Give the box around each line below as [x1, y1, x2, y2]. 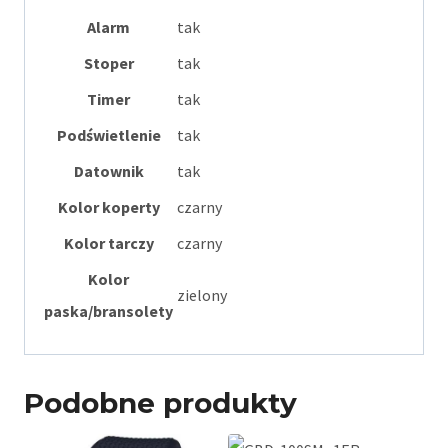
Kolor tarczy [63, 233, 154, 254]
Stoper [83, 53, 134, 74]
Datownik [73, 161, 144, 182]
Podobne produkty [24, 386, 297, 421]
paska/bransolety [44, 301, 173, 322]
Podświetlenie [56, 125, 161, 146]
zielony [177, 285, 227, 306]
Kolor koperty [57, 197, 160, 218]
